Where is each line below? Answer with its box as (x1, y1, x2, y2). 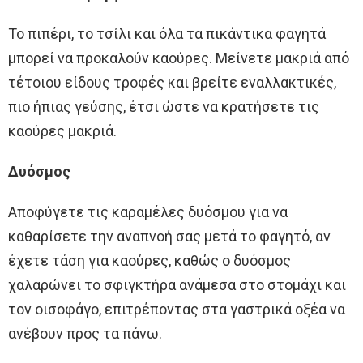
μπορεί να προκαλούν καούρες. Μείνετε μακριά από (8, 49, 349, 67)
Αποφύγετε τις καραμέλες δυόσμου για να (8, 203, 288, 221)
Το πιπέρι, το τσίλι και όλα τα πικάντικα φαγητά (8, 25, 326, 43)
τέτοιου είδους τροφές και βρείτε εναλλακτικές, (8, 74, 336, 92)
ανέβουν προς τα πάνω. (8, 325, 162, 343)
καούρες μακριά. (8, 122, 117, 140)
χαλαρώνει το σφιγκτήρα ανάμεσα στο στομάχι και (8, 276, 346, 294)
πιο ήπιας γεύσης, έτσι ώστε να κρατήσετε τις (8, 98, 319, 116)
